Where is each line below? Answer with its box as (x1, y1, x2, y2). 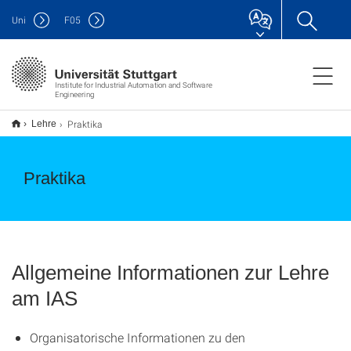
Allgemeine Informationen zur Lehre (12, 261, 329, 284)
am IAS (12, 287, 78, 310)
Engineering (54, 89, 94, 100)
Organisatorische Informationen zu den (30, 329, 245, 346)
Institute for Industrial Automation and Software (54, 79, 212, 90)
